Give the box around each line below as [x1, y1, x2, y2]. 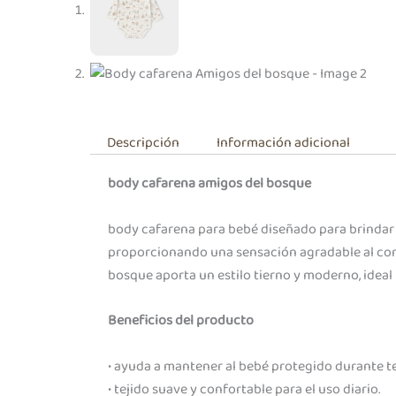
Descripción [107, 132, 180, 155]
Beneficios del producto [108, 309, 254, 332]
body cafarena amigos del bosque [108, 172, 311, 195]
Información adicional [216, 132, 350, 155]
